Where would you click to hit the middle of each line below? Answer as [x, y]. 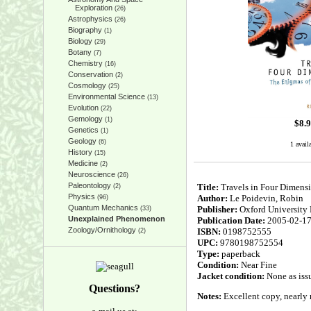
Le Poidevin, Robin [265, 198]
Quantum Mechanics [103, 208]
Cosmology [87, 85]
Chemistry [85, 63]
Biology [80, 41]
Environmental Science [106, 96]
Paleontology [89, 185]
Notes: [209, 296]
